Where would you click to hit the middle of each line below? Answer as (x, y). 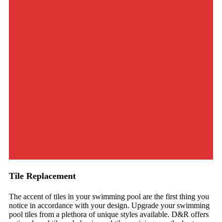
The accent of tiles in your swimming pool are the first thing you (109, 197)
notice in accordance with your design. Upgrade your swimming (109, 206)
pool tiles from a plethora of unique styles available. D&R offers (109, 215)
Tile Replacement (42, 176)
